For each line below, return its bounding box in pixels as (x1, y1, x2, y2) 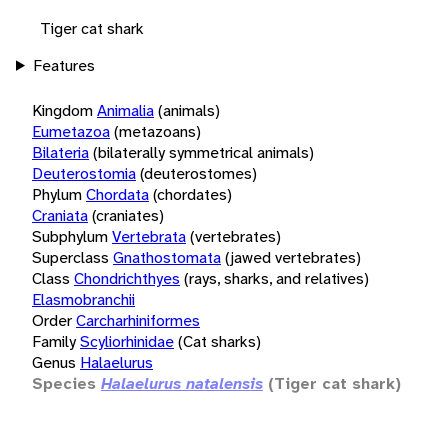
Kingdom (32, 99, 93, 121)
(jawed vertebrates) (225, 246, 361, 268)
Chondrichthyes (74, 267, 180, 289)
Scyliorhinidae (80, 330, 174, 352)
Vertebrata (112, 225, 186, 247)
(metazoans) (114, 120, 201, 142)
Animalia (97, 99, 154, 121)
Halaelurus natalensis (101, 372, 263, 394)
